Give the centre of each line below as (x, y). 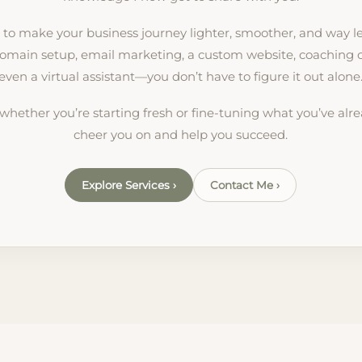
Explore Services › (129, 185)
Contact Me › (245, 185)
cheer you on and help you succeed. (181, 134)
